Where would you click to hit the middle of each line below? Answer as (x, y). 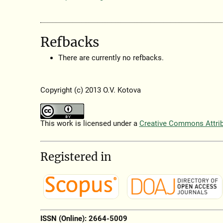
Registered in (76, 157)
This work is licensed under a (90, 124)
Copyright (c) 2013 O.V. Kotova (90, 90)
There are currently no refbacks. (111, 58)
